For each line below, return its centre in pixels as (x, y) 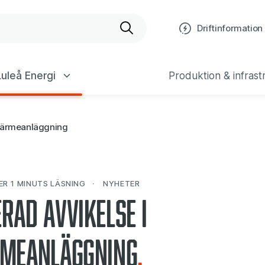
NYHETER (120, 183)
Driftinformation (230, 28)
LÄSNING (67, 183)
